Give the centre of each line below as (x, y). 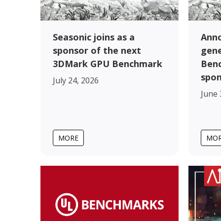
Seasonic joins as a (94, 37)
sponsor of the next (97, 50)
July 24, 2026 (76, 80)
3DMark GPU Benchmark (108, 63)
